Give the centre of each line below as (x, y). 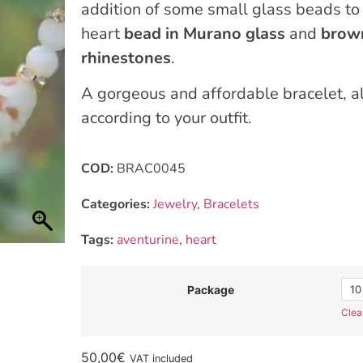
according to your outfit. (166, 118)
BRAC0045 (151, 168)
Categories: (117, 204)
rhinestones (126, 58)
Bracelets (231, 204)
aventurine (147, 239)
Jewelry (175, 204)
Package (211, 289)
